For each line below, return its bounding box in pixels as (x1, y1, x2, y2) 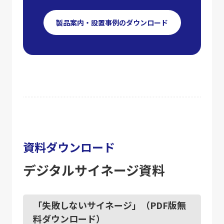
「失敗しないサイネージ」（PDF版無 (32, 198, 186, 211)
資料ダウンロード (22, 138, 115, 155)
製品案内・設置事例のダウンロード (56, 17, 168, 27)
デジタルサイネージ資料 (22, 160, 165, 179)
